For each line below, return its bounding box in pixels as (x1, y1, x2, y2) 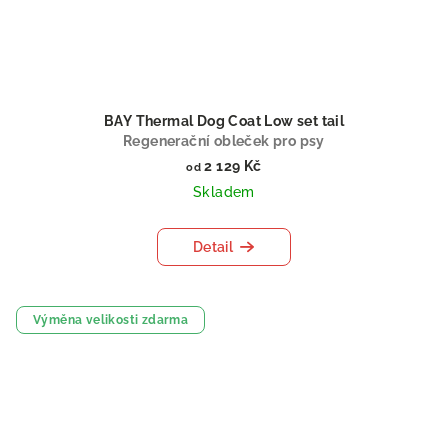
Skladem (193, 183, 255, 200)
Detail (192, 238, 234, 255)
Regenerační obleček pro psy (123, 132, 325, 149)
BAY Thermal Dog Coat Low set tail (103, 112, 345, 129)
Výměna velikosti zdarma (33, 312, 189, 327)
